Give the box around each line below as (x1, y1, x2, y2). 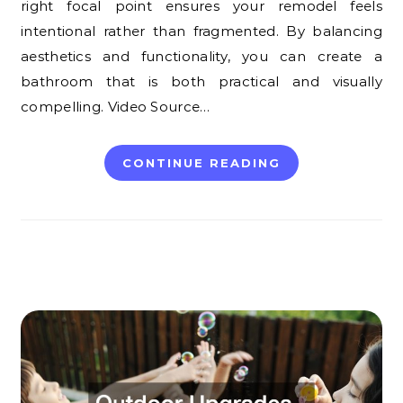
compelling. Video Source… (21, 97, 210, 115)
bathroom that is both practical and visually (21, 72, 382, 90)
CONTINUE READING (122, 155, 281, 170)
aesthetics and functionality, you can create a (21, 47, 382, 65)
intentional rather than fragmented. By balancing (21, 22, 382, 40)
